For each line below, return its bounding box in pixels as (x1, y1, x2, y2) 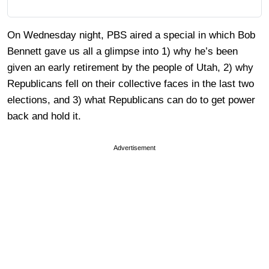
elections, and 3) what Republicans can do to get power (7, 94, 255, 106)
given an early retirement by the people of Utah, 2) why (7, 62, 253, 73)
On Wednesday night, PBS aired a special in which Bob (7, 29, 255, 41)
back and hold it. (7, 110, 81, 122)
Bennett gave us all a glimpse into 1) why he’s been (7, 46, 238, 57)
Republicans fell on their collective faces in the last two (7, 78, 254, 89)
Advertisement (113, 144, 156, 151)
